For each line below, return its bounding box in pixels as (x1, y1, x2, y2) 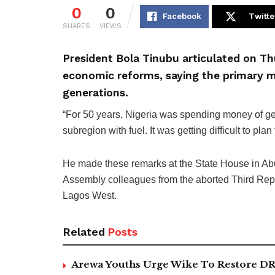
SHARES (63, 22, 90, 31)
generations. (63, 87, 128, 99)
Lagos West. (63, 190, 117, 201)
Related (63, 225, 105, 239)
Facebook (163, 12, 201, 21)
